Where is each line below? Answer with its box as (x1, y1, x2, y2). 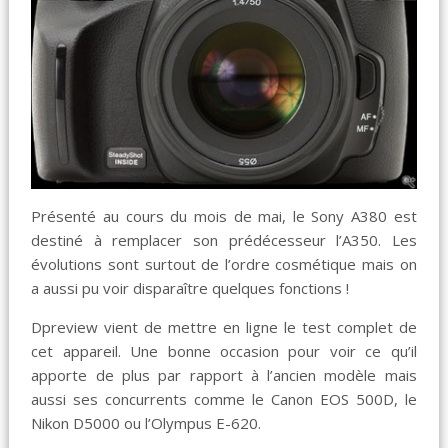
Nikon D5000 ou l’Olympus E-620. (31, 412, 262, 433)
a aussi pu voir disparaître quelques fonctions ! (31, 277, 350, 298)
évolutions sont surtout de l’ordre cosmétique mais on (31, 253, 417, 274)
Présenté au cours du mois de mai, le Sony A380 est (31, 205, 417, 226)
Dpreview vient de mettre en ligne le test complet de (31, 316, 417, 337)
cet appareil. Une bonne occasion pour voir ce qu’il (31, 340, 417, 361)
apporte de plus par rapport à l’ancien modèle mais (31, 364, 417, 385)
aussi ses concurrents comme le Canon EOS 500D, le (31, 388, 417, 409)
